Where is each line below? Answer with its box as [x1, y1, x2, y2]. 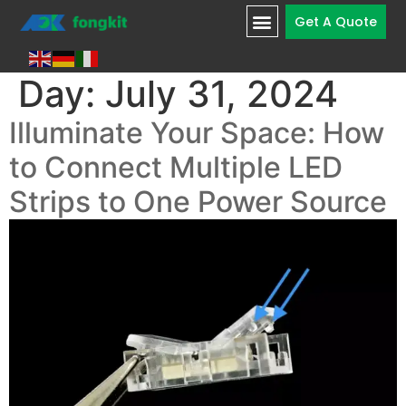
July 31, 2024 [105, 72, 338, 116]
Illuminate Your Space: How [9, 115, 384, 150]
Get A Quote [294, 12, 377, 31]
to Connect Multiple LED [9, 150, 343, 185]
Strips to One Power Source [9, 184, 387, 219]
